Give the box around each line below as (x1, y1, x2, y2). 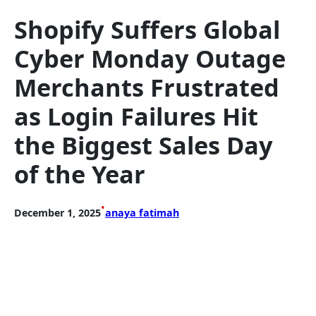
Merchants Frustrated (14, 71, 279, 104)
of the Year (14, 157, 145, 191)
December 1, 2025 (14, 206, 101, 220)
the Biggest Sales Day (14, 128, 273, 162)
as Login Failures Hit (14, 99, 258, 133)
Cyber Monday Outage (14, 42, 286, 75)
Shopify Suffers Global (14, 13, 280, 47)
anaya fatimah (105, 206, 179, 220)
